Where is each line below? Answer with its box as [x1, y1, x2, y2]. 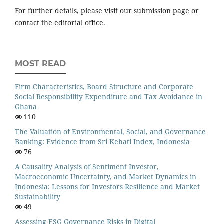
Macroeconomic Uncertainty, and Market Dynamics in [15, 171, 196, 181]
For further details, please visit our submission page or [15, 5, 199, 15]
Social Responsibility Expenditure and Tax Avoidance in [15, 91, 202, 101]
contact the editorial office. [15, 17, 105, 27]
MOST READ [15, 58, 66, 68]
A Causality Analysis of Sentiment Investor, [15, 161, 159, 171]
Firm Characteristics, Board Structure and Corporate [15, 81, 193, 91]
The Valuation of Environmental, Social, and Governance [15, 126, 206, 136]
